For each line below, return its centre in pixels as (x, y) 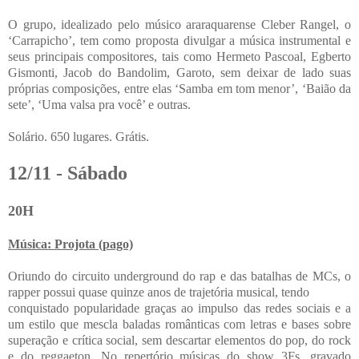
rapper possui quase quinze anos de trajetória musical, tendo (159, 292)
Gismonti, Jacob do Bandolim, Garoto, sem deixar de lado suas (179, 72)
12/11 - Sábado (68, 173)
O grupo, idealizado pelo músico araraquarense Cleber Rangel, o (179, 24)
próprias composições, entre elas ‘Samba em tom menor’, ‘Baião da (179, 88)
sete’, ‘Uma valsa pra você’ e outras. (99, 104)
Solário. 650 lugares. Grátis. (79, 136)
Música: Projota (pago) (71, 244)
